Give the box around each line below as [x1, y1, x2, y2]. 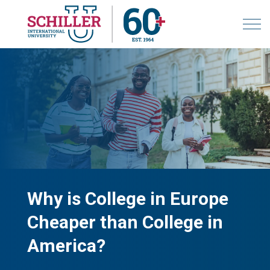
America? [27, 235, 105, 256]
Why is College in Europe [27, 188, 228, 209]
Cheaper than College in [27, 212, 223, 233]
